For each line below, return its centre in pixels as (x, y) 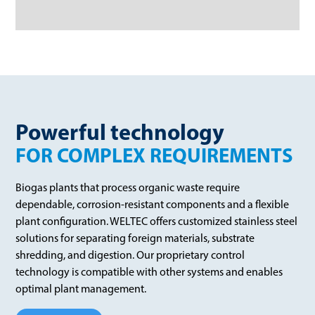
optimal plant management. (81, 288)
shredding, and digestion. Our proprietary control (130, 255)
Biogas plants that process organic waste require (128, 187)
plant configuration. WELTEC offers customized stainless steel (157, 221)
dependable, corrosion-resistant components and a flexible (153, 204)
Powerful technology (120, 131)
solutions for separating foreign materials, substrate (135, 238)
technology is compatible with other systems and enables (149, 271)
